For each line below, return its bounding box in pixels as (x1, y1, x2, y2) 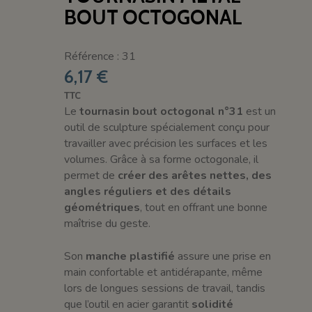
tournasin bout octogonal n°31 (79, 103, 244, 119)
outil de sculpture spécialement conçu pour (64, 119, 270, 135)
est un (243, 103, 276, 119)
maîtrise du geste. (64, 215, 151, 231)
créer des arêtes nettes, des (118, 167, 272, 183)
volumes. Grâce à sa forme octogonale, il (64, 151, 259, 167)
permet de (64, 167, 118, 183)
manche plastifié (86, 248, 175, 264)
